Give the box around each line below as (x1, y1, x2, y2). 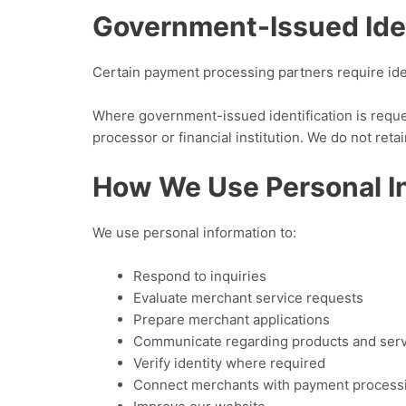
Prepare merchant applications (133, 310, 330, 328)
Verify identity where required (133, 353, 325, 372)
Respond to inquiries (133, 266, 266, 285)
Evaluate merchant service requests (133, 288, 363, 306)
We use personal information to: (92, 223, 296, 241)
